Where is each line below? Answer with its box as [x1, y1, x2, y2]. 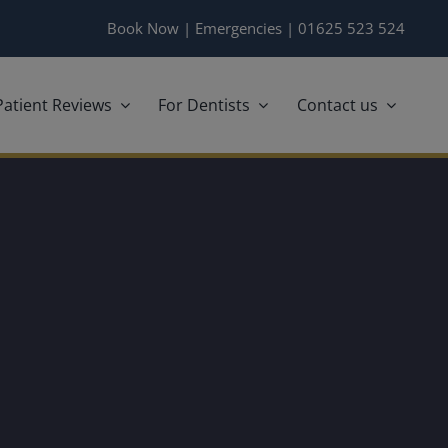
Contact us [296, 94, 378, 116]
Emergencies [195, 18, 282, 38]
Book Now [107, 18, 179, 38]
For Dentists [158, 94, 251, 116]
